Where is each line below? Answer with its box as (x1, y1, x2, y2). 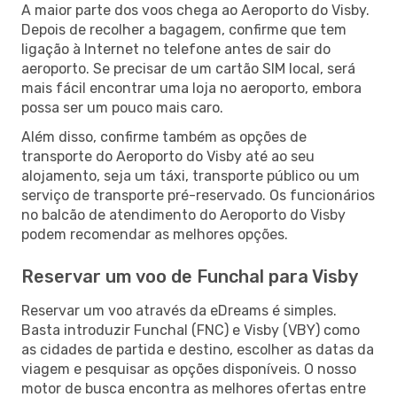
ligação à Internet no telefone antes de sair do (21, 40, 331, 58)
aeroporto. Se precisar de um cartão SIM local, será (21, 59, 355, 77)
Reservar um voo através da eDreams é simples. (21, 301, 337, 319)
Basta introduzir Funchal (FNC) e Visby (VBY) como (21, 321, 360, 339)
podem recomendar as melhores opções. (21, 225, 288, 243)
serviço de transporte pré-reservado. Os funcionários (21, 186, 375, 204)
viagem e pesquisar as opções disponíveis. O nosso (21, 360, 356, 378)
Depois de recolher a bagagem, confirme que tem (21, 20, 346, 38)
